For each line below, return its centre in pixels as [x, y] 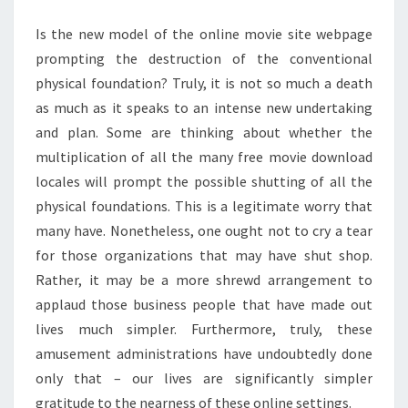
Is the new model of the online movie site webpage [204, 34]
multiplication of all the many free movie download [204, 157]
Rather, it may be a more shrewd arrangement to [204, 280]
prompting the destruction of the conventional [204, 58]
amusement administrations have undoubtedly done [204, 353]
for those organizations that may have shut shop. [204, 255]
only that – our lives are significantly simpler [204, 378]
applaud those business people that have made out [204, 304]
